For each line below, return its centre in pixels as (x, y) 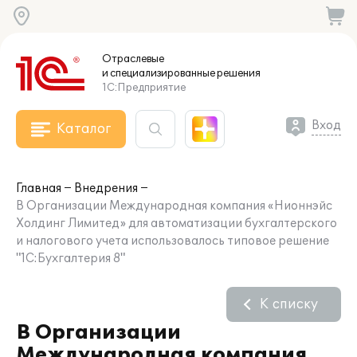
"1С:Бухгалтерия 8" (71, 259)
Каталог (84, 129)
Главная (39, 188)
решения (238, 73)
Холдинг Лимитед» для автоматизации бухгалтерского (177, 224)
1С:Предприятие (144, 88)
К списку (289, 304)
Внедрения (106, 188)
